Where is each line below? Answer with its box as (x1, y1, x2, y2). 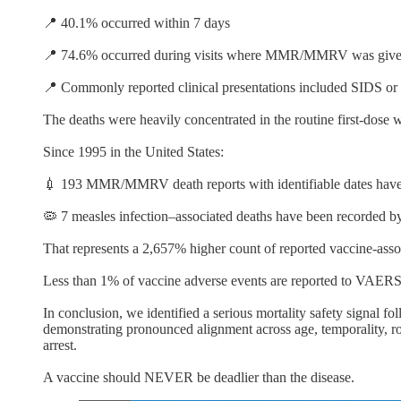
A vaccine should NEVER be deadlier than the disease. (43, 369, 354, 385)
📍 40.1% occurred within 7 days (43, 14, 230, 30)
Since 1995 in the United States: (43, 143, 224, 159)
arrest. (43, 337, 77, 353)
